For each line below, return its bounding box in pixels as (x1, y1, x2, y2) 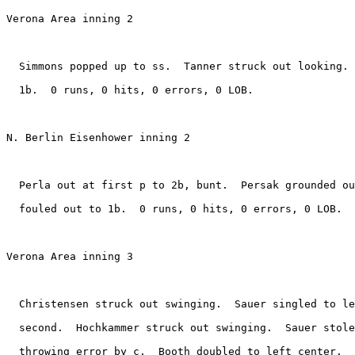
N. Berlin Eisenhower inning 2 (6, 131, 190, 143)
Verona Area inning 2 (6, 12, 133, 25)
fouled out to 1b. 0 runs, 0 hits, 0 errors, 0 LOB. (6, 202, 342, 215)
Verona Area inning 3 (6, 250, 133, 262)
